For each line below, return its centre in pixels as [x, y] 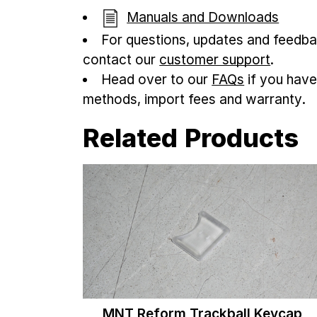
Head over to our [157, 79]
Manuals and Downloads [203, 17]
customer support [215, 59]
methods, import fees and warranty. [195, 99]
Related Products [191, 138]
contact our [121, 59]
